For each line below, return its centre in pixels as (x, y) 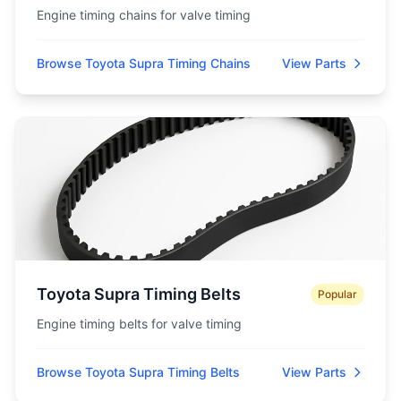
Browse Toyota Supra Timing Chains (144, 63)
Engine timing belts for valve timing (139, 324)
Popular (337, 294)
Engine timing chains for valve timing (144, 15)
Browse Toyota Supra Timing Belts (138, 372)
